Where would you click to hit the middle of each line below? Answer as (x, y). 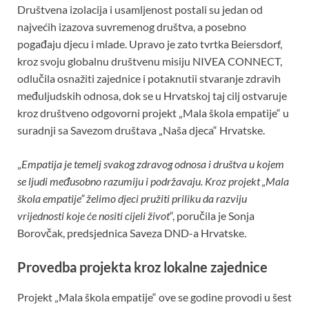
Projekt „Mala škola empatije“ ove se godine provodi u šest (154, 297)
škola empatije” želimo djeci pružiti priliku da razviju (132, 198)
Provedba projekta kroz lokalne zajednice (142, 267)
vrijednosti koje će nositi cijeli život (93, 215)
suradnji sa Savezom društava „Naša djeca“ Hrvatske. (141, 130)
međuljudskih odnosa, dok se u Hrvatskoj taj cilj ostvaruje (152, 95)
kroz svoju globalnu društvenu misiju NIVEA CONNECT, (150, 61)
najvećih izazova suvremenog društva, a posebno (132, 26)
